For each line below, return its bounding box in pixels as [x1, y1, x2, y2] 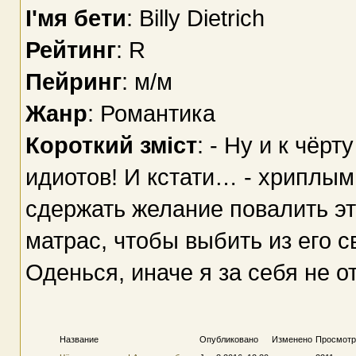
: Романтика [87, 99, 215, 126]
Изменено [271, 334, 312, 344]
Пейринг [25, 68, 122, 95]
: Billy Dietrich [126, 4, 265, 31]
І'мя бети [25, 4, 126, 31]
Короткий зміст [25, 131, 197, 158]
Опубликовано [199, 334, 258, 344]
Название [59, 334, 99, 344]
